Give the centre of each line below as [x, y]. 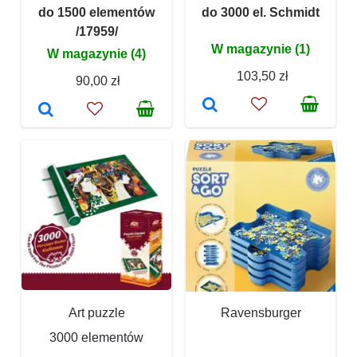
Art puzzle [96, 313]
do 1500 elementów [96, 13]
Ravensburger [261, 313]
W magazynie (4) [96, 54]
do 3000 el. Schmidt [261, 13]
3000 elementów [96, 338]
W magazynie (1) [261, 49]
